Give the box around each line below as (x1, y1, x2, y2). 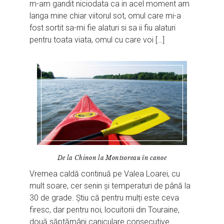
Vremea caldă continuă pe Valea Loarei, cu (29, 169, 180, 179)
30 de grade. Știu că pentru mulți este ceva (29, 193, 179, 203)
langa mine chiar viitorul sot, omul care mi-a (29, 10, 181, 20)
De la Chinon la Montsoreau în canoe (57, 154, 167, 162)
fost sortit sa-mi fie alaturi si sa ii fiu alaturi (29, 22, 176, 32)
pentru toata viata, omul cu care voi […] (29, 34, 165, 44)
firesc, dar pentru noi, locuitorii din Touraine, (29, 205, 180, 215)
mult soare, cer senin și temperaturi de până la (29, 181, 191, 191)
